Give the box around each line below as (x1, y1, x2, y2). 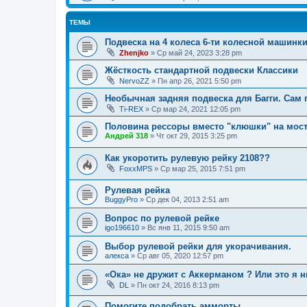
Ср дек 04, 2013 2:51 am (146, 195, 229, 204)
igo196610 (105, 223, 139, 232)
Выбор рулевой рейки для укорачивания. (105, 241, 291, 251)
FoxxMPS (119, 164, 152, 173)
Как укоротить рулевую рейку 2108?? (105, 153, 270, 164)
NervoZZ (119, 76, 149, 85)
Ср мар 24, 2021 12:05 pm (151, 104, 241, 113)
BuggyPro (105, 195, 138, 204)
